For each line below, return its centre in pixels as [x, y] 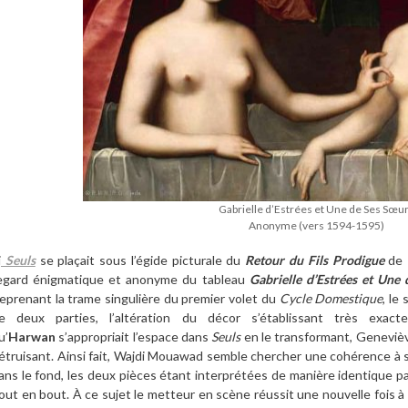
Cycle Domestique [331, 298]
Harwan [32, 336]
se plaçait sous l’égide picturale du [140, 260]
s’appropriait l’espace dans [134, 336]
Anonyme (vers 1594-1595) [316, 226]
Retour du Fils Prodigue [315, 260]
